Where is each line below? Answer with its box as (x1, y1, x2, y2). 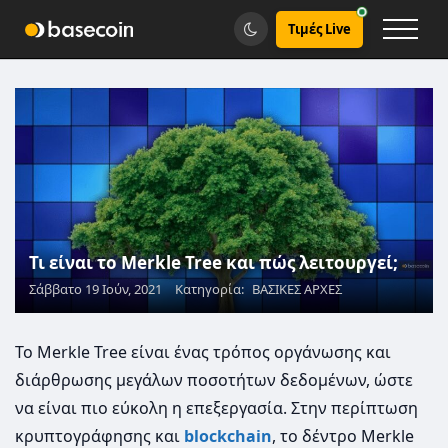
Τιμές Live (288, 19, 351, 38)
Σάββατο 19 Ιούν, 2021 (29, 280, 162, 299)
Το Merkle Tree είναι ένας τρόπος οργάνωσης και (15, 341, 391, 364)
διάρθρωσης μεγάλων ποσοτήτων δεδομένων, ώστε (15, 369, 413, 392)
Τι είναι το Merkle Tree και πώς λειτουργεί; (29, 251, 398, 275)
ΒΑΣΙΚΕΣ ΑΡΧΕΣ (252, 280, 342, 299)
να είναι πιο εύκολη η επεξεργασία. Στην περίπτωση (15, 397, 418, 420)
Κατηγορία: (175, 280, 247, 299)
